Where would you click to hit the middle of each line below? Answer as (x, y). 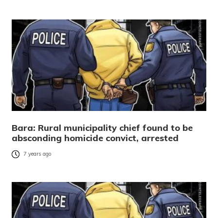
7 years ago (37, 154)
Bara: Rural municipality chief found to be (102, 128)
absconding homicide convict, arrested (95, 138)
